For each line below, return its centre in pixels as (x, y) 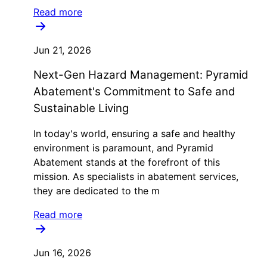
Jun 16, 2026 (62, 253)
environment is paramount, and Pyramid (123, 148)
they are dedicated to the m (97, 191)
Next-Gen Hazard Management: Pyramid (141, 75)
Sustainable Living (81, 108)
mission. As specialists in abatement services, (136, 176)
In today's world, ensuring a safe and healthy (134, 133)
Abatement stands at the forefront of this (127, 162)
